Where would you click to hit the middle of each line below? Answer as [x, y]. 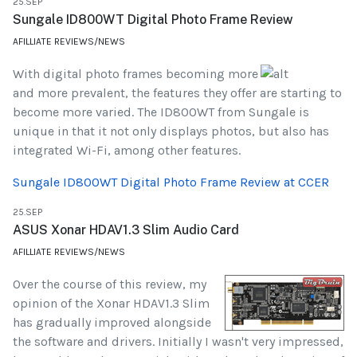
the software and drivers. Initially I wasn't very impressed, [178, 342]
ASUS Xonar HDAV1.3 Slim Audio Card [126, 230]
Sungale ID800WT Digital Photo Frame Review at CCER [171, 182]
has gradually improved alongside [112, 323]
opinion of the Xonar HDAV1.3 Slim [111, 304]
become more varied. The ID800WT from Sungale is [161, 112]
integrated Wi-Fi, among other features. [127, 151]
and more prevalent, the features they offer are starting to [177, 93]
